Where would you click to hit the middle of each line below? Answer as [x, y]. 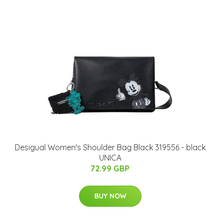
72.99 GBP [110, 168]
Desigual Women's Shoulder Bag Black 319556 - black [110, 147]
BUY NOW [110, 196]
